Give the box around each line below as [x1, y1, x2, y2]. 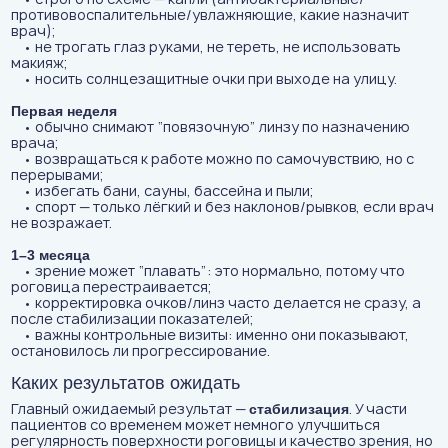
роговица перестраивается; [10, 277, 211, 296]
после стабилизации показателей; [10, 309, 253, 328]
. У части [348, 399, 407, 418]
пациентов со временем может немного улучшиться [10, 415, 380, 434]
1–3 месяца [10, 247, 90, 263]
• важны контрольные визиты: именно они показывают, [10, 325, 409, 344]
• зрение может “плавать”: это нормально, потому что [10, 261, 405, 280]
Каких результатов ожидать [10, 373, 240, 393]
